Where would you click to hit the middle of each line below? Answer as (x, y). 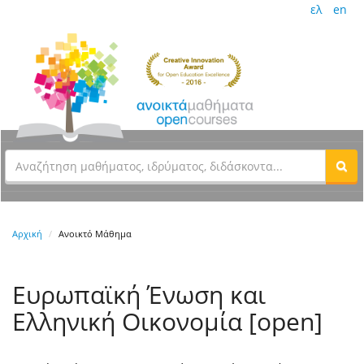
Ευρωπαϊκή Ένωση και (139, 295)
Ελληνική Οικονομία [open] (167, 322)
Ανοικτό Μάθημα (95, 234)
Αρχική (27, 234)
